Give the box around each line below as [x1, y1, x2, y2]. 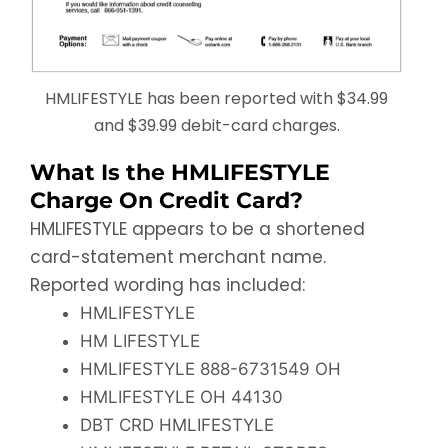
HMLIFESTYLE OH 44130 [80, 386, 283, 407]
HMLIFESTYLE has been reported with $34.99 [45, 86, 388, 110]
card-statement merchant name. [30, 244, 326, 269]
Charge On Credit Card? [30, 186, 303, 214]
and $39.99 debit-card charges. [93, 113, 340, 137]
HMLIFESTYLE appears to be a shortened [30, 216, 365, 241]
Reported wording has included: [30, 272, 305, 297]
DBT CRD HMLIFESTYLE [80, 414, 274, 435]
